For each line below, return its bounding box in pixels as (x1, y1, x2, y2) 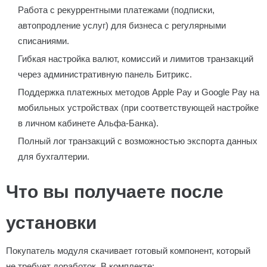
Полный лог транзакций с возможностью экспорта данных (18, 136, 257, 146)
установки (6, 213, 97, 232)
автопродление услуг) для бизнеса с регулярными (18, 20, 226, 30)
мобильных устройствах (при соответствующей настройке (18, 103, 259, 113)
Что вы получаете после (6, 182, 223, 201)
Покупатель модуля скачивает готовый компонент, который (6, 246, 250, 256)
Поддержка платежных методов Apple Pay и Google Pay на (18, 87, 259, 97)
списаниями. (18, 36, 69, 46)
